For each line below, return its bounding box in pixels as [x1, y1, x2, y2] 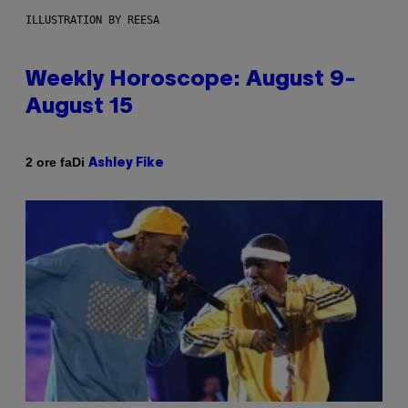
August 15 [25, 97, 133, 117]
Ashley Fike [88, 157, 164, 169]
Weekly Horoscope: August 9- [25, 69, 356, 90]
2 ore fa [25, 155, 72, 170]
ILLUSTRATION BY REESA [25, 13, 159, 26]
